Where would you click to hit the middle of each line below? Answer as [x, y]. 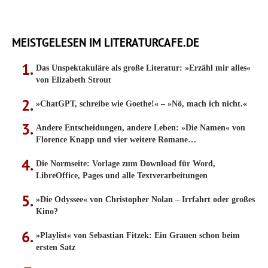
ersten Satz [56, 247]
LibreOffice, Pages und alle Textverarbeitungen [122, 176]
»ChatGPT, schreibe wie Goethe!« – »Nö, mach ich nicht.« [141, 104]
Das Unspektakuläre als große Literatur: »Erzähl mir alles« [143, 68]
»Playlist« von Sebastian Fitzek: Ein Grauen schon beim [138, 235]
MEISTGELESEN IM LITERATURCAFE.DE [106, 42]
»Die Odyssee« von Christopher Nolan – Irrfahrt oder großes [145, 200]
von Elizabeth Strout [74, 80]
